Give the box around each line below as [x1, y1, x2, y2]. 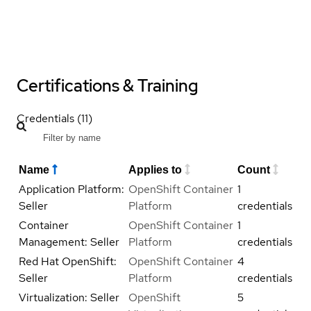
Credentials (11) [17, 110, 92, 126]
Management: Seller [19, 234, 119, 249]
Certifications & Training [17, 74, 198, 96]
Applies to [128, 163, 182, 176]
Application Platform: [19, 181, 124, 196]
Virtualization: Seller [19, 289, 119, 305]
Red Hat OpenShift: [19, 253, 117, 269]
